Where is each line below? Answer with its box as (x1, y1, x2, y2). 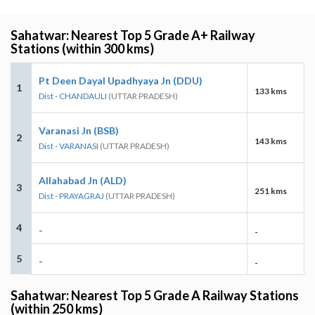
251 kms (255, 185, 287, 196)
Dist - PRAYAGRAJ (39, 190, 104, 201)
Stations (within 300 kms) (11, 40, 154, 56)
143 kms (255, 135, 287, 146)
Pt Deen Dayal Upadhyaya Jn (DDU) (39, 74, 202, 86)
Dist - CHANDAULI (39, 90, 107, 101)
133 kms (255, 85, 287, 96)
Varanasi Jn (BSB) (39, 124, 119, 136)
